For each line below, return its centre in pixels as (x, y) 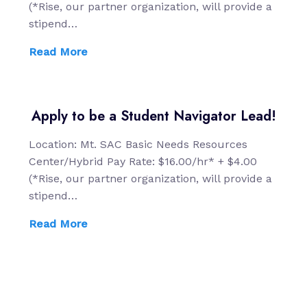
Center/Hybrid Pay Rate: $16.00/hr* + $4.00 (143, 162)
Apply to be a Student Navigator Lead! (153, 116)
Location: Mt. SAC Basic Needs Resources (138, 145)
